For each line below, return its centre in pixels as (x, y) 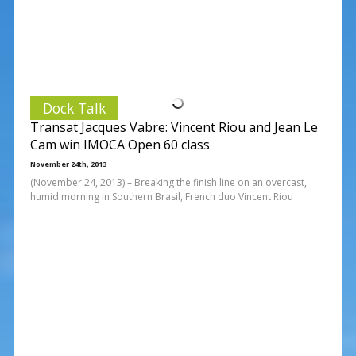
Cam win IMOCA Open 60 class (120, 144)
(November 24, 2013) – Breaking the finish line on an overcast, (168, 182)
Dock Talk (74, 108)
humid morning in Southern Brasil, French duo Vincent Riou (161, 196)
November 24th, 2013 (68, 164)
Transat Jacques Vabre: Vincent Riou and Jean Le (174, 127)
